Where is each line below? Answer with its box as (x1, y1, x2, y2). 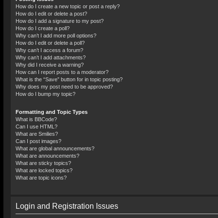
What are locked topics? (16, 167, 73, 173)
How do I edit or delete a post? (16, 11, 87, 17)
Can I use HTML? (16, 124, 57, 129)
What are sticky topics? (16, 160, 71, 166)
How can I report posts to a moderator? (16, 69, 109, 75)
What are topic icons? (16, 175, 67, 181)
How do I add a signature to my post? (16, 18, 104, 24)
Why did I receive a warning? (16, 62, 84, 68)
